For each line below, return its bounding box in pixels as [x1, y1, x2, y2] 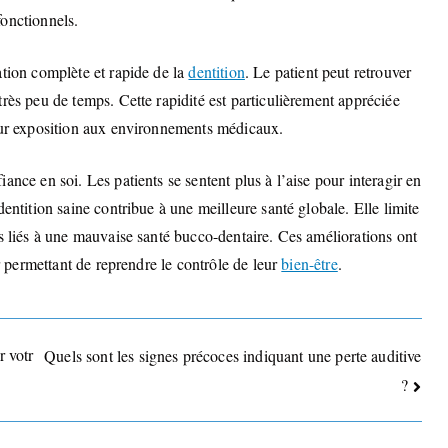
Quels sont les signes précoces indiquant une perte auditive [44, 344, 422, 366]
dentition [188, 61, 245, 83]
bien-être [281, 253, 338, 275]
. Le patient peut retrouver [244, 61, 412, 83]
